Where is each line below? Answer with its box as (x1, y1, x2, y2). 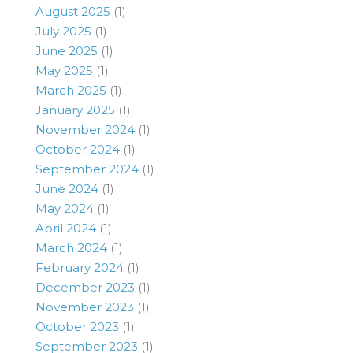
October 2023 (35, 318, 119, 334)
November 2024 (35, 121, 135, 137)
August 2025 (35, 3, 110, 19)
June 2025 (35, 43, 98, 58)
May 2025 (35, 62, 93, 78)
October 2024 (35, 141, 120, 157)
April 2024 (35, 220, 96, 236)
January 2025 (35, 102, 115, 117)
